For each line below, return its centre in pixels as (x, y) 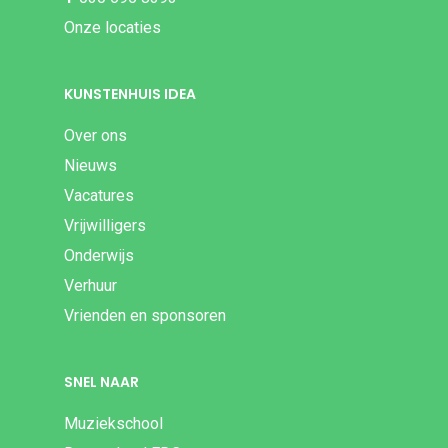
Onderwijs (99, 256)
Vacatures (99, 196)
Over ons (95, 136)
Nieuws (90, 166)
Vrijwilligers (105, 226)
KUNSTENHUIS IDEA (130, 94)
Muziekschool (113, 424)
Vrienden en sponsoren (145, 316)
